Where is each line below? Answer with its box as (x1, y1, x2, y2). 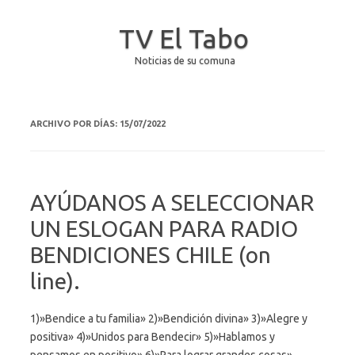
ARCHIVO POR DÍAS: (30, 119, 120, 128)
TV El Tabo (118, 23, 249, 53)
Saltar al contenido (177, 94, 269, 107)
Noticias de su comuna (134, 55, 235, 66)
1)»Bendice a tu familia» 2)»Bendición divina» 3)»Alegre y (30, 312, 307, 325)
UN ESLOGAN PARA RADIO (30, 216, 298, 241)
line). (30, 269, 80, 293)
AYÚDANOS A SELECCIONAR (30, 190, 314, 215)
